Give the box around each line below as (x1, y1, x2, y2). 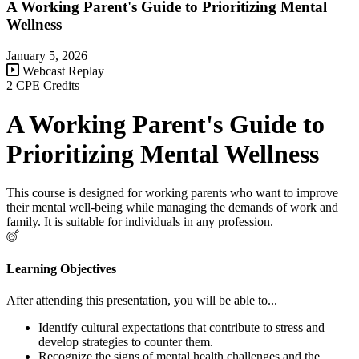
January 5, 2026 (6, 48, 87, 63)
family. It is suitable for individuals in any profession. (6, 215, 273, 229)
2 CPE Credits (6, 78, 79, 92)
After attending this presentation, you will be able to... (6, 292, 277, 307)
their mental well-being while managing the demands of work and (6, 200, 338, 215)
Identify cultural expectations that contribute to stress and (38, 320, 325, 334)
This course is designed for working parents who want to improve (6, 186, 338, 200)
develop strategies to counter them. (38, 334, 213, 349)
